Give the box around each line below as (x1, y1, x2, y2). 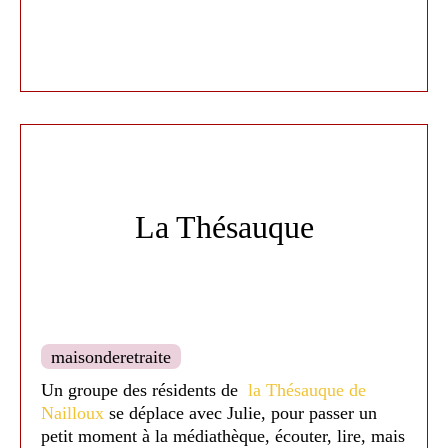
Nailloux (41, 403, 104, 423)
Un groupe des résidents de (41, 380, 243, 400)
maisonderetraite (51, 347, 171, 367)
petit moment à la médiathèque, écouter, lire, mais (41, 426, 405, 446)
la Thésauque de (243, 380, 366, 400)
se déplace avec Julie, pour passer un (104, 403, 377, 423)
